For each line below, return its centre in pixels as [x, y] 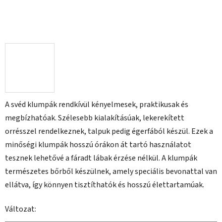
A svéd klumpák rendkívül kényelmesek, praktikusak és [97, 105]
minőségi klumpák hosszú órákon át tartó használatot [98, 145]
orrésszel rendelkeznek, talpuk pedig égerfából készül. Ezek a [109, 132]
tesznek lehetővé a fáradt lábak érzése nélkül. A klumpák [101, 158]
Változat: [21, 209]
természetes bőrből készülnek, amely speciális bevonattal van [111, 172]
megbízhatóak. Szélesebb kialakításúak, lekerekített [95, 118]
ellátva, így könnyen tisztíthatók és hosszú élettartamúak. [105, 185]
